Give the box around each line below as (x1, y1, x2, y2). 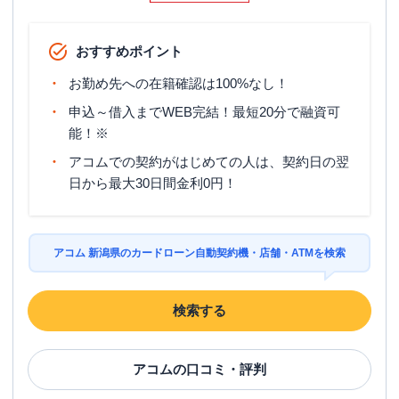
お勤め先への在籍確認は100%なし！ (69, 76, 289, 91)
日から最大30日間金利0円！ (69, 175, 237, 191)
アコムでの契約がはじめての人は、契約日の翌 (69, 154, 349, 169)
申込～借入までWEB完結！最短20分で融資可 (69, 104, 340, 119)
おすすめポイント (76, 44, 183, 59)
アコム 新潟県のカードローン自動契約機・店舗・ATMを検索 (53, 247, 346, 259)
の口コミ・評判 (173, 362, 266, 377)
